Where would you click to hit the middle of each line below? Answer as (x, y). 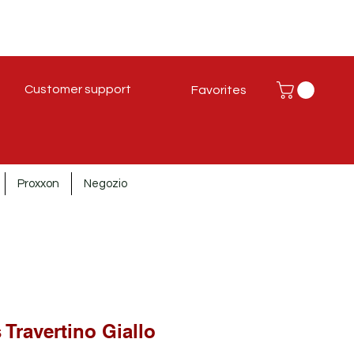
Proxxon (38, 184)
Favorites (219, 90)
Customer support (78, 89)
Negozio (105, 184)
